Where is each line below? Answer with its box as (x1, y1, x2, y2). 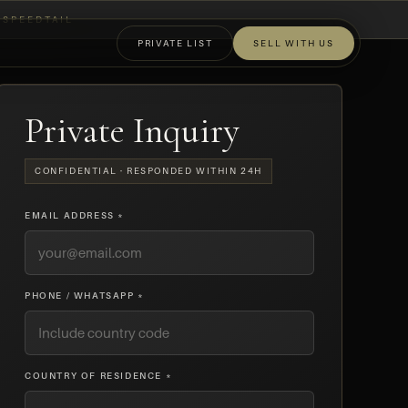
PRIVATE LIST (137, 36, 213, 48)
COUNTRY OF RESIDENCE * (25, 369, 173, 381)
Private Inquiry (25, 108, 240, 152)
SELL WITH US (253, 36, 334, 48)
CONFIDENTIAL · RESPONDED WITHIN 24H (35, 165, 262, 176)
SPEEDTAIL (2, 14, 74, 25)
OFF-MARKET (296, 96, 358, 105)
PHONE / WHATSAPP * (25, 289, 145, 301)
